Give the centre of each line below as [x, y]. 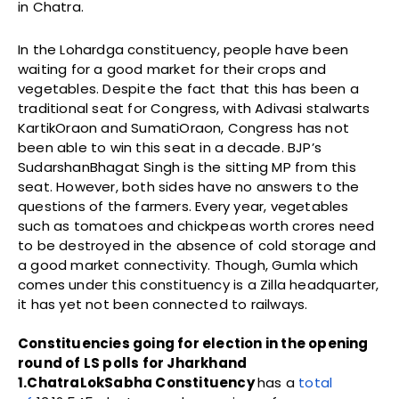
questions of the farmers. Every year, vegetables [183, 207]
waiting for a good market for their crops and [172, 69]
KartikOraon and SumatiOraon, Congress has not [184, 128]
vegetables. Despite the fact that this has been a [188, 89]
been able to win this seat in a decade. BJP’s [170, 148]
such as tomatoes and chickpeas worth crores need [196, 226]
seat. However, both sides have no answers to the [189, 187]
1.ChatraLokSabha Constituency [138, 383]
